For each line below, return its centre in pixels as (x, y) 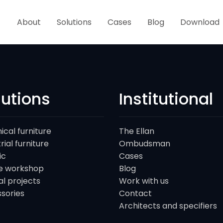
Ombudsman (145, 144)
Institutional (166, 99)
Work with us (144, 181)
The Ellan (137, 131)
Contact (135, 193)
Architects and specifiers (168, 206)
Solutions (74, 22)
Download (200, 22)
